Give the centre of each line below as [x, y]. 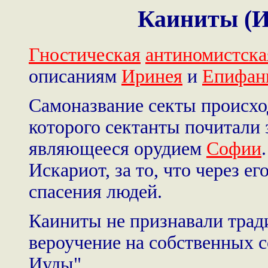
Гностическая [85, 54]
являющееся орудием [118, 148]
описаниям [75, 76]
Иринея [152, 76]
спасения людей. [95, 191]
